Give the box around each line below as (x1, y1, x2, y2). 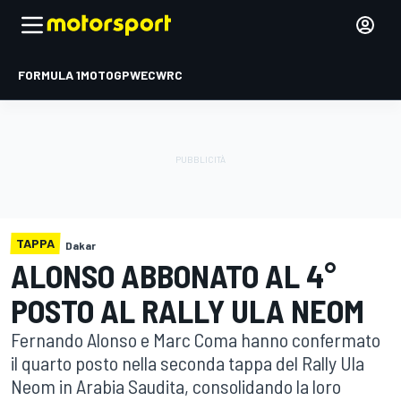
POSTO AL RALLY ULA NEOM (11, 291, 364, 329)
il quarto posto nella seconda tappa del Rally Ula (11, 351, 364, 374)
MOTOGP (81, 67, 130, 82)
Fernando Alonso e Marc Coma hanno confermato (11, 328, 380, 351)
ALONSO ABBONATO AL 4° (11, 256, 337, 294)
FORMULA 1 (18, 67, 81, 82)
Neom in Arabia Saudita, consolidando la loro (11, 374, 341, 397)
